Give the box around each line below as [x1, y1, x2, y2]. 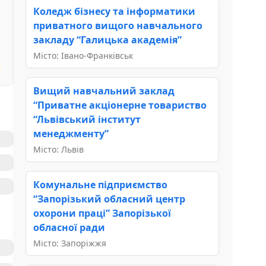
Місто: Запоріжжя [33, 237, 106, 249]
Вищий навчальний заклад [33, 84, 175, 97]
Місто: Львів [33, 143, 84, 155]
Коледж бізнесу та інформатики [33, 4, 195, 18]
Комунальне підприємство [33, 178, 167, 191]
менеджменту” [33, 126, 109, 140]
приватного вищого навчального [33, 18, 202, 32]
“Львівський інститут [33, 112, 141, 126]
